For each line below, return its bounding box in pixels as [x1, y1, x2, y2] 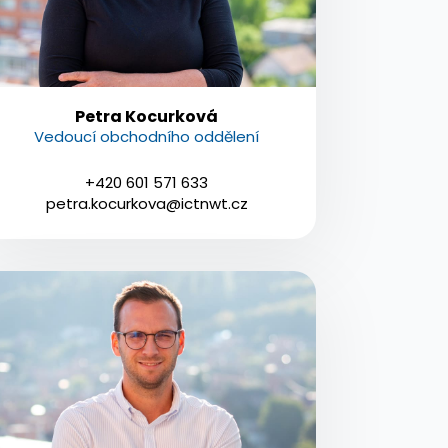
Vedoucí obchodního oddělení [34, 125, 260, 147]
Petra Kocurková [75, 104, 219, 128]
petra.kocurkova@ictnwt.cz [45, 192, 248, 214]
